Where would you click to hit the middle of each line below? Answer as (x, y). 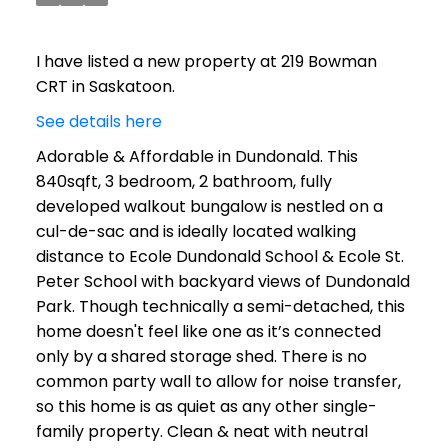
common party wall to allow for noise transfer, (218, 382)
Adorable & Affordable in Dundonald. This (196, 157)
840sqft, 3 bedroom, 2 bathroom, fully (183, 182)
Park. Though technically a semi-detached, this (220, 307)
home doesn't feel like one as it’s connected (208, 332)
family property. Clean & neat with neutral (201, 432)
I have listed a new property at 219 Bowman (206, 62)
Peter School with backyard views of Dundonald (222, 282)
